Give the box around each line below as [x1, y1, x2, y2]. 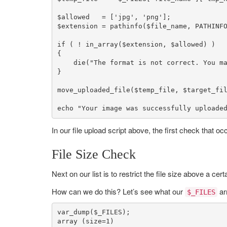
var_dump [57, 208, 90, 216]
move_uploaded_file [57, 86, 130, 94]
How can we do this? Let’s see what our [52, 185, 185, 197]
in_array [85, 41, 118, 49]
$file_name [146, 22, 187, 30]
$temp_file [134, 86, 175, 94]
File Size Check [52, 146, 136, 162]
